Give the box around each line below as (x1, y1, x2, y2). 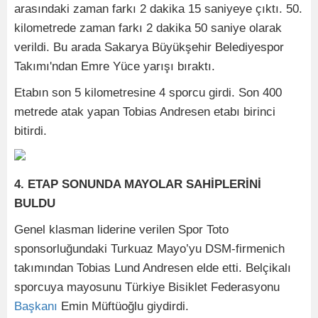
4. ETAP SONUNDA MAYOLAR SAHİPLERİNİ (14, 177, 261, 191)
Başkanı (14, 299, 57, 313)
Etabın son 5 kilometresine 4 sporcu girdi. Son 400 (14, 86, 282, 99)
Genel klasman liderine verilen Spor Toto (14, 222, 229, 236)
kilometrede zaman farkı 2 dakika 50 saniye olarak (14, 21, 282, 35)
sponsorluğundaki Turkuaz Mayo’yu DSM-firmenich (14, 241, 285, 256)
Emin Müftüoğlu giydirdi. (57, 299, 189, 313)
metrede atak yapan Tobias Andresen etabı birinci (14, 105, 275, 119)
